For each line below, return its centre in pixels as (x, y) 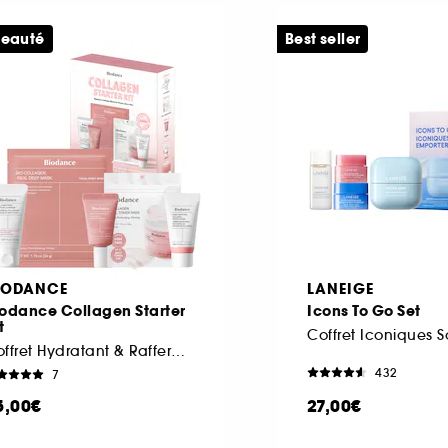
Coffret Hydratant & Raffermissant (178, 350)
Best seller (323, 38)
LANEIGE (340, 288)
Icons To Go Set (364, 310)
